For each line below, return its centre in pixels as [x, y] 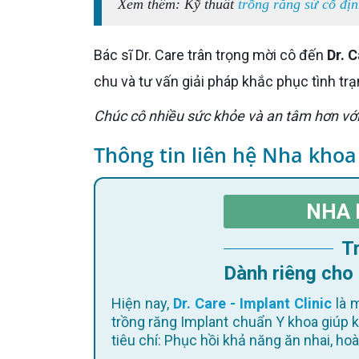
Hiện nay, [147, 303]
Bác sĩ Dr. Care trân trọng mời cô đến [215, 54]
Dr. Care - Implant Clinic [252, 303]
